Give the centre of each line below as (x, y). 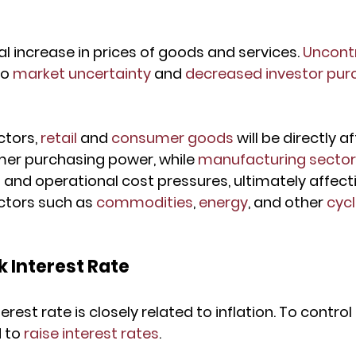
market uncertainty (82, 74)
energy (223, 203)
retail (59, 138)
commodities (145, 203)
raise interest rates (91, 334)
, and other (287, 203)
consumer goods (172, 138)
